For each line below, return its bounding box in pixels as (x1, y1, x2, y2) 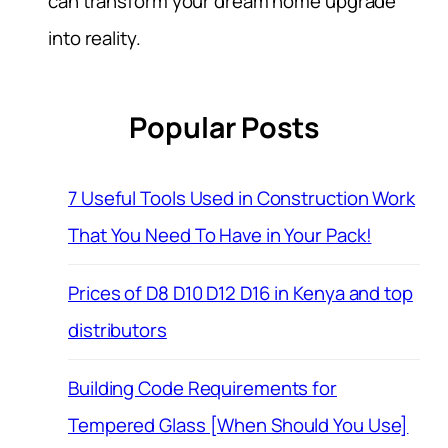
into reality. (48, 24, 141, 51)
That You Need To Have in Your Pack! (68, 221, 372, 248)
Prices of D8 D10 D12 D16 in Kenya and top (68, 279, 413, 306)
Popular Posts (129, 108, 319, 148)
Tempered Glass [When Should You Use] (68, 411, 409, 438)
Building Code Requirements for (68, 374, 337, 401)
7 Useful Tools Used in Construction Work (68, 184, 415, 211)
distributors (68, 316, 167, 343)
